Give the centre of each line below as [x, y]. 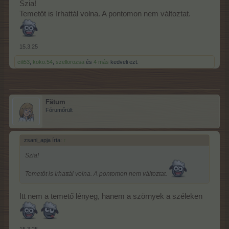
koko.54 [43, 62]
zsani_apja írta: [44, 140]
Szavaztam [40, 90]
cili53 [24, 62]
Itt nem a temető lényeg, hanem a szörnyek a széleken [111, 196]
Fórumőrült [59, 110]
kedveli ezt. [124, 62]
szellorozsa [70, 62]
